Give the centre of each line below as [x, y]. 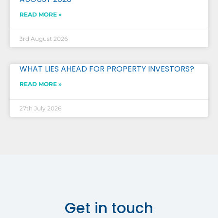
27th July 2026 [40, 108]
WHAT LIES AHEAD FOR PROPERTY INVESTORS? [107, 69]
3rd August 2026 [44, 39]
